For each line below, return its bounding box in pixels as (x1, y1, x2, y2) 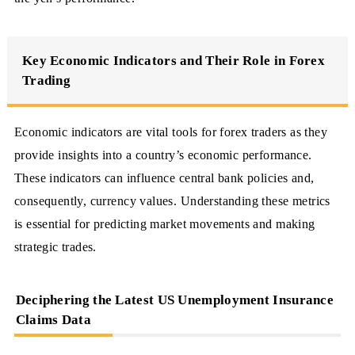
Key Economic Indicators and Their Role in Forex (21, 52, 326, 68)
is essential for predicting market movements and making (13, 216, 315, 232)
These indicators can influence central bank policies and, (13, 170, 315, 186)
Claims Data (15, 312, 91, 328)
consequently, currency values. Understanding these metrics (13, 193, 330, 209)
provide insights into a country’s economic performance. (13, 147, 312, 163)
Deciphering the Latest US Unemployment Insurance (15, 292, 334, 308)
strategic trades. (13, 239, 97, 255)
